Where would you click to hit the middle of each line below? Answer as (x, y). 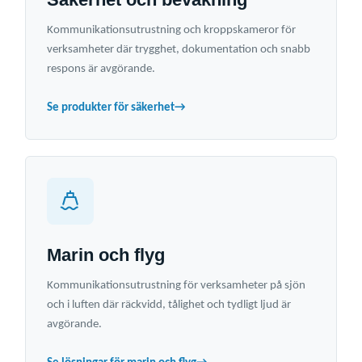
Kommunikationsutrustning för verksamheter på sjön (176, 286)
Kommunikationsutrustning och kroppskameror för (171, 31)
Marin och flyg (106, 255)
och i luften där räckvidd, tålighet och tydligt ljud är (169, 305)
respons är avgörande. (101, 69)
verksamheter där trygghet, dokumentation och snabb (179, 50)
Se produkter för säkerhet (111, 108)
